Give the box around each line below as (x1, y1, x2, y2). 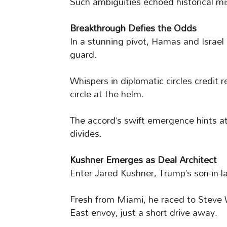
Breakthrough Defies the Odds (70, 19, 197, 38)
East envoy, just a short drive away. (70, 203, 217, 222)
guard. (70, 45, 97, 64)
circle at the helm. (70, 85, 144, 104)
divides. (70, 124, 102, 143)
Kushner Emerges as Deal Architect (70, 150, 217, 170)
